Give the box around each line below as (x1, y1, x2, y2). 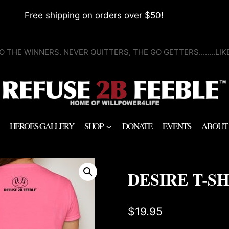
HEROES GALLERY (9, 120, 74, 132)
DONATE (122, 120, 153, 132)
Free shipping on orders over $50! (24, 10, 164, 20)
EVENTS (163, 120, 192, 132)
